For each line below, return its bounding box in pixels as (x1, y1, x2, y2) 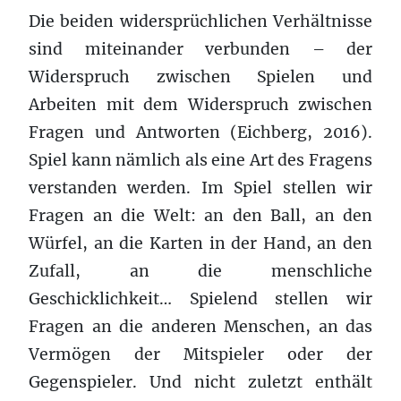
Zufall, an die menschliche (29, 260, 372, 281)
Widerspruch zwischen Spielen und (29, 66, 372, 87)
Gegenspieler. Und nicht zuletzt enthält (29, 371, 372, 392)
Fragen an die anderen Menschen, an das (29, 316, 372, 337)
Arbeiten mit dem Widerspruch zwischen (29, 94, 372, 115)
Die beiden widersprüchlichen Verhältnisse (29, 11, 372, 31)
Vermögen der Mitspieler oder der (29, 344, 372, 364)
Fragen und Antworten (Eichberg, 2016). (29, 122, 372, 142)
